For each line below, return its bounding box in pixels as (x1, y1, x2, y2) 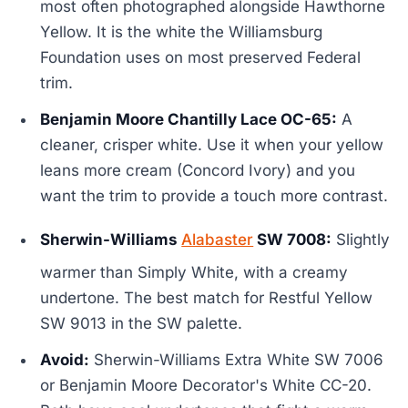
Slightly (331, 229, 391, 249)
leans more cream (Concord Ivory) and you (40, 160, 356, 179)
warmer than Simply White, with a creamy (40, 262, 349, 281)
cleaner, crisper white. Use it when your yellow (40, 135, 384, 154)
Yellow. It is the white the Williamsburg (40, 22, 323, 41)
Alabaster (181, 229, 254, 249)
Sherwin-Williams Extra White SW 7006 (89, 350, 384, 369)
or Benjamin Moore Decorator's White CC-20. (40, 375, 372, 394)
